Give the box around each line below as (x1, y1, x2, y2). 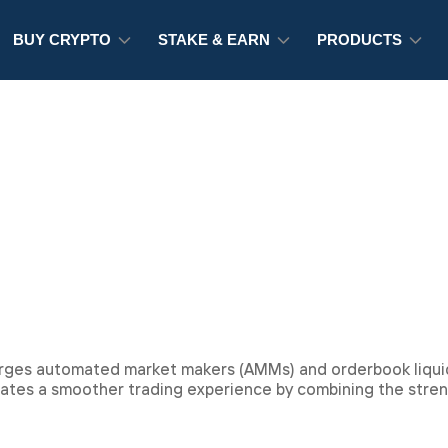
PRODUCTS (317, 31, 402, 48)
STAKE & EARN (158, 31, 270, 48)
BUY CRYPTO (13, 31, 111, 48)
